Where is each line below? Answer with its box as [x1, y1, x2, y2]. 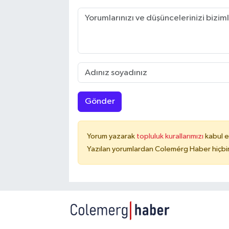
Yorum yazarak [86, 132, 136, 140]
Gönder [84, 97, 115, 106]
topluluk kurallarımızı [136, 132, 205, 140]
